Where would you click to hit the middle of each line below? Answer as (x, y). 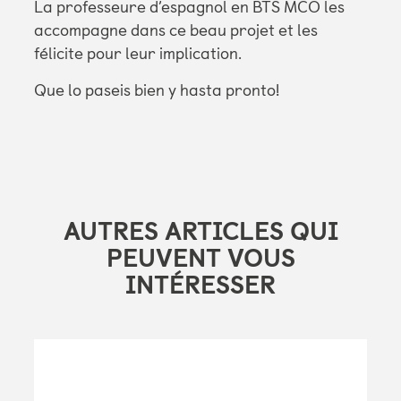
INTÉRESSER (200, 286)
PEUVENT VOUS (200, 259)
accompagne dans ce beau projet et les (175, 31)
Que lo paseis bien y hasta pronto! (156, 91)
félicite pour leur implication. (137, 54)
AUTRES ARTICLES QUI (200, 232)
